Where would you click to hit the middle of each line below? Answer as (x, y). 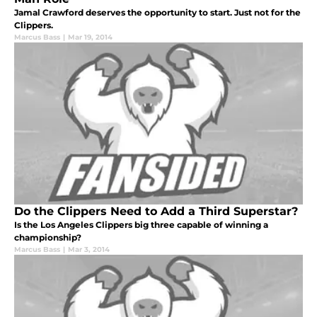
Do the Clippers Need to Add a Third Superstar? (156, 212)
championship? (48, 238)
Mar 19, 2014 (90, 38)
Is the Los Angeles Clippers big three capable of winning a (141, 225)
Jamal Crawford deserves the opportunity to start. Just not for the (157, 13)
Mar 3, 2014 (89, 250)
